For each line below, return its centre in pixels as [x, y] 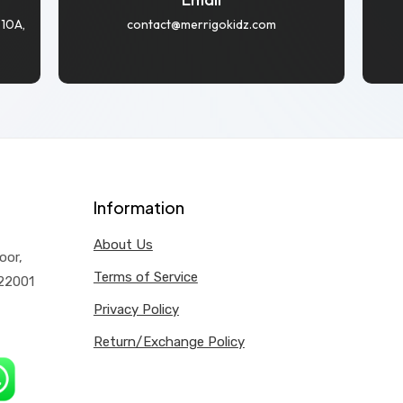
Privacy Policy [136, 309]
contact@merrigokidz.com [201, 24]
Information [139, 207]
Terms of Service [145, 277]
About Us [123, 244]
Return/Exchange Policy [169, 341]
